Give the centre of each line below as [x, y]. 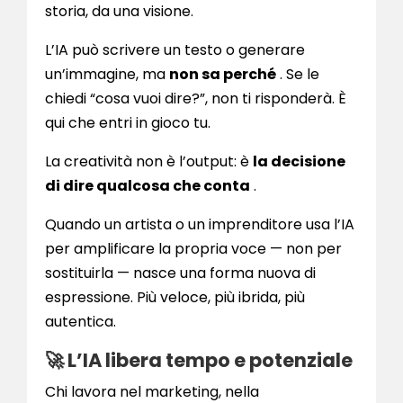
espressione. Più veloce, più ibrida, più [175, 298]
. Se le [298, 75]
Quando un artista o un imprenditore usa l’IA [200, 225]
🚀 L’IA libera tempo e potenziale [199, 361]
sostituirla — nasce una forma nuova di [180, 273]
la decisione [299, 162]
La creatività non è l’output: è [149, 162]
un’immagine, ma [107, 75]
